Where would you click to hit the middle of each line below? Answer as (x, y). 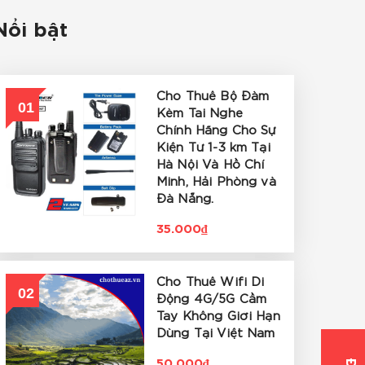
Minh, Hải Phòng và (216, 182)
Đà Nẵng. (185, 199)
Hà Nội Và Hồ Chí (211, 165)
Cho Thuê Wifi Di (211, 282)
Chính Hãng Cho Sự (216, 131)
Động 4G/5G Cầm (212, 299)
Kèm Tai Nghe (200, 114)
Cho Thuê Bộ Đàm (213, 97)
